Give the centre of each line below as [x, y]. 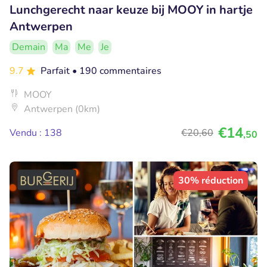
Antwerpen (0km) [62, 109]
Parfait [56, 71]
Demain [29, 47]
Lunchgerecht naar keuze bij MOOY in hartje [131, 10]
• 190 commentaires [117, 71]
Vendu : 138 [36, 133]
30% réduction [211, 181]
